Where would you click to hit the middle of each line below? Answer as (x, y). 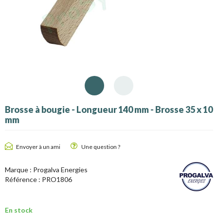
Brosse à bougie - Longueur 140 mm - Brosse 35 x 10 (109, 109)
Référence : (23, 179)
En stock (19, 210)
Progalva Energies (60, 169)
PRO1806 (57, 179)
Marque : (19, 169)
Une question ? (101, 146)
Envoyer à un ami (38, 146)
